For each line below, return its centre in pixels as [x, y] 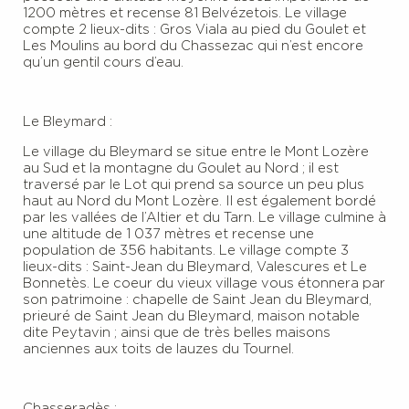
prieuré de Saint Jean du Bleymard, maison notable [191, 316]
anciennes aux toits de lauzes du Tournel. [158, 349]
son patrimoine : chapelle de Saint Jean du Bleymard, [197, 299]
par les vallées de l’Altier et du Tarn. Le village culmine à [204, 217]
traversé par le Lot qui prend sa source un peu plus [194, 184]
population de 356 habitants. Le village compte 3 [186, 250]
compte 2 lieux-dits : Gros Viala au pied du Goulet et [194, 29]
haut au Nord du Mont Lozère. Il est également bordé [199, 201]
